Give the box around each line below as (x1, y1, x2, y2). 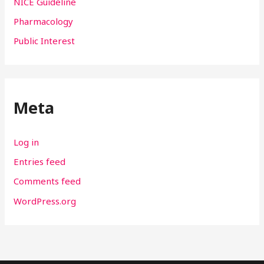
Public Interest (14, 35, 75, 47)
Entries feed (14, 156, 66, 168)
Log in (14, 136, 39, 148)
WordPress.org (14, 194, 77, 207)
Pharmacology (14, 15, 74, 28)
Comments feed (14, 175, 81, 187)
